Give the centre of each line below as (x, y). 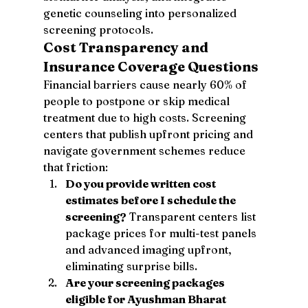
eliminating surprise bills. (131, 266)
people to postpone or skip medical (137, 101)
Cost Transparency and (127, 47)
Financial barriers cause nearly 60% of (146, 84)
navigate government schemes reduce (145, 150)
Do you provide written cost (141, 183)
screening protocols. (98, 29)
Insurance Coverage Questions (151, 66)
